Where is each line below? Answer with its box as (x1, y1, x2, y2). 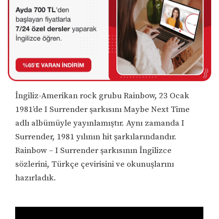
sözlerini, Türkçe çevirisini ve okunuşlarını (15, 158, 175, 170)
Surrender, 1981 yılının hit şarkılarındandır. (15, 131, 177, 142)
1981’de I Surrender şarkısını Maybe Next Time (15, 104, 190, 115)
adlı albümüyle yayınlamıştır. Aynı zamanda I (15, 117, 185, 129)
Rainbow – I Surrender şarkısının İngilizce (15, 145, 172, 156)
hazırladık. (15, 172, 57, 183)
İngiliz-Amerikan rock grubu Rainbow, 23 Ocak (15, 90, 190, 101)
